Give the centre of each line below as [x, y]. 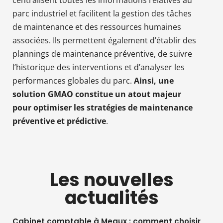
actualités [111, 198]
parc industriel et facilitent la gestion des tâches [102, 13]
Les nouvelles [111, 180]
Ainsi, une [154, 80]
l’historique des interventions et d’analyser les [99, 67]
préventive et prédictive [59, 121]
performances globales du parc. [73, 80]
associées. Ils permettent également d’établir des [104, 40]
